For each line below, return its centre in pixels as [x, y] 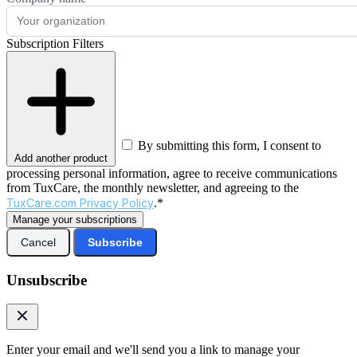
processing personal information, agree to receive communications [172, 173]
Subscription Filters [55, 43]
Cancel [38, 242]
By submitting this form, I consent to [229, 145]
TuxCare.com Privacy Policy [80, 202]
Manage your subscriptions [75, 219]
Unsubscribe [47, 280]
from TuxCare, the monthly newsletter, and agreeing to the [153, 187]
